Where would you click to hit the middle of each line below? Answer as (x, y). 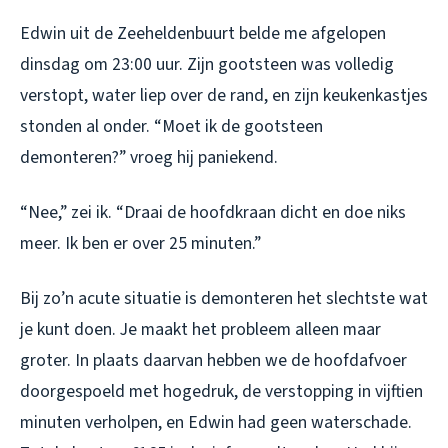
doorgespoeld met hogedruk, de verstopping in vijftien (221, 391)
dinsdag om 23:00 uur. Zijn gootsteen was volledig (207, 64)
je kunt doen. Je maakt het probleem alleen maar (200, 329)
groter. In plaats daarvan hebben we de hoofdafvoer (213, 360)
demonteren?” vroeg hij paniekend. (149, 157)
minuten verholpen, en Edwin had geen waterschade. (216, 422)
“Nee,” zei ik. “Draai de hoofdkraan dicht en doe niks (213, 212)
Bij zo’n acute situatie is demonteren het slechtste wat (224, 298)
